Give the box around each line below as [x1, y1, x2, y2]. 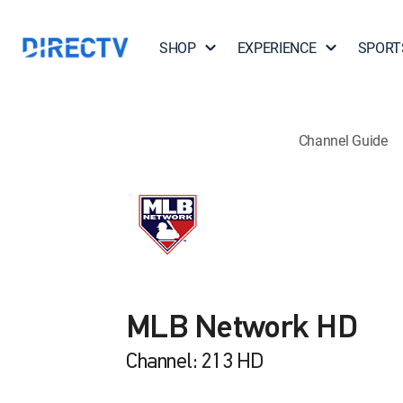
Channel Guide [298, 130, 388, 150]
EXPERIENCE [237, 38, 317, 58]
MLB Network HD [126, 313, 357, 345]
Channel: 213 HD [126, 352, 264, 373]
